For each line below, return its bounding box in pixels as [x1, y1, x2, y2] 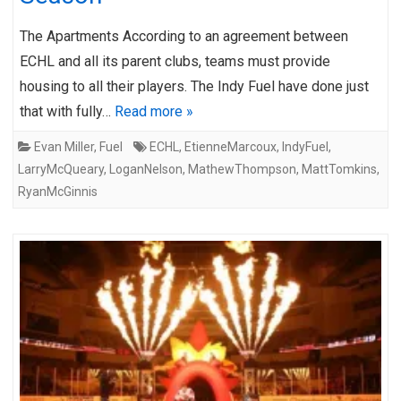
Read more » [115, 102, 193, 120]
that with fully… [20, 102, 115, 120]
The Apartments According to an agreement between [20, 27, 348, 45]
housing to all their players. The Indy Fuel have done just [20, 77, 369, 95]
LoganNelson [109, 161, 183, 176]
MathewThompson [188, 161, 296, 176]
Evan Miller [34, 139, 94, 154]
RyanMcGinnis [18, 183, 98, 199]
